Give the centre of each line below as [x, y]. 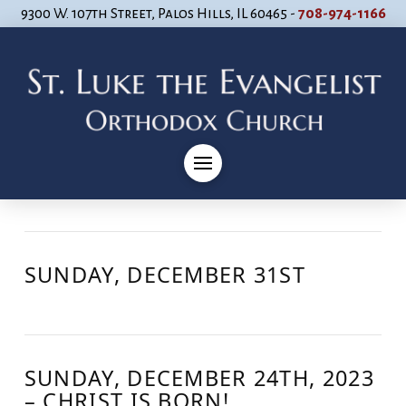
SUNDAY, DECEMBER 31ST [165, 275]
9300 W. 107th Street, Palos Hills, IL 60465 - [159, 13]
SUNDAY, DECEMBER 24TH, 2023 [199, 377]
